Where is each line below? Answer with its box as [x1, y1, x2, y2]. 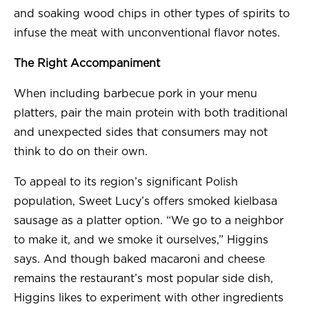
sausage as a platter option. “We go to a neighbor [14, 215, 283, 227]
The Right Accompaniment [14, 58, 160, 70]
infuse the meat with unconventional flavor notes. [14, 28, 280, 39]
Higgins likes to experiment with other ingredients [14, 292, 283, 304]
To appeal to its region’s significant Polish [14, 177, 238, 188]
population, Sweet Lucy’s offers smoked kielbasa [14, 196, 277, 208]
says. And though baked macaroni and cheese [14, 254, 265, 266]
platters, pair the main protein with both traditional [14, 108, 288, 119]
